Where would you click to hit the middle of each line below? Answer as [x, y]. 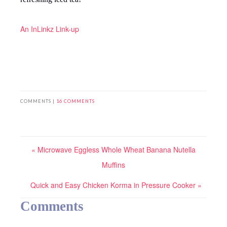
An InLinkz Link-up [50, 29]
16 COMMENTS [75, 101]
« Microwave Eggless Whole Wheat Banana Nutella [113, 150]
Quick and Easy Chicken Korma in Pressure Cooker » [116, 185]
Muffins [113, 165]
